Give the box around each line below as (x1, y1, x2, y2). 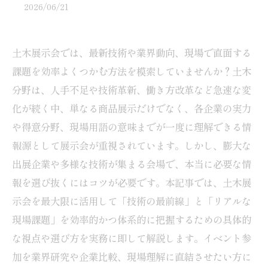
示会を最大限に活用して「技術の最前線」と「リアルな (12, 194, 251, 208)
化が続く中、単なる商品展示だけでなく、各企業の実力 (12, 101, 251, 115)
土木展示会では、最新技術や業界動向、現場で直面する (12, 45, 251, 60)
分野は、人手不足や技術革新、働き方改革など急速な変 (12, 83, 251, 97)
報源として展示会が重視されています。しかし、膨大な (12, 138, 251, 153)
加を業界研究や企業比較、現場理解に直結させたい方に (12, 249, 251, 264)
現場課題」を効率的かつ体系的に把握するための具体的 (12, 212, 251, 227)
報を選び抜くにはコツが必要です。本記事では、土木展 (12, 175, 251, 190)
